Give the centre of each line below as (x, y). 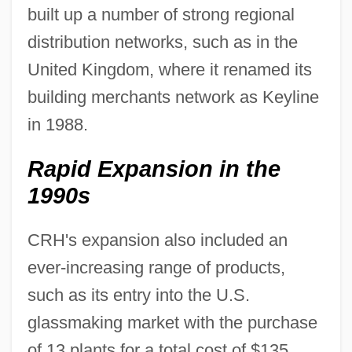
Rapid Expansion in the (154, 169)
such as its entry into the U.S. (138, 295)
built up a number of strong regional (161, 14)
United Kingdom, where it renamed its (169, 69)
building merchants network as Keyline (173, 97)
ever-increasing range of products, (156, 267)
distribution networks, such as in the (162, 42)
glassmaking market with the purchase (172, 322)
